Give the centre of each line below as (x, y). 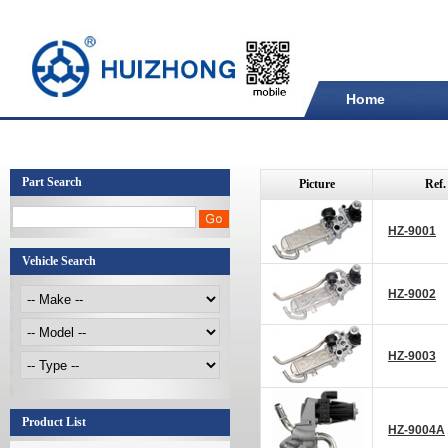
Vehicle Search (59, 261)
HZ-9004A (416, 430)
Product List (54, 422)
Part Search (52, 182)
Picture (316, 184)
